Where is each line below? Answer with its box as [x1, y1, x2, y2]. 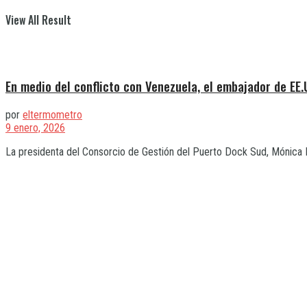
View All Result [5, 12, 71, 28]
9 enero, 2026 [5, 121, 65, 134]
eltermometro [23, 108, 82, 121]
